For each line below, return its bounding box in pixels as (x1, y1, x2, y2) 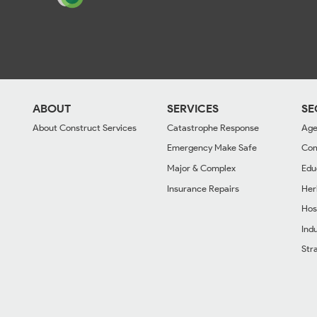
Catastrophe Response (167, 122, 259, 133)
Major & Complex (167, 163, 236, 174)
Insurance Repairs (167, 183, 239, 194)
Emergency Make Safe (167, 142, 257, 154)
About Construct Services (33, 122, 137, 133)
